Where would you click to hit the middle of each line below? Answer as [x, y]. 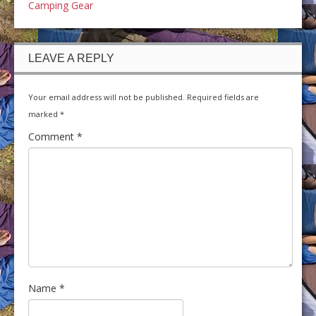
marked [44, 114]
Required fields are [223, 97]
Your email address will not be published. [107, 97]
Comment [53, 136]
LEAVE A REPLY [71, 58]
